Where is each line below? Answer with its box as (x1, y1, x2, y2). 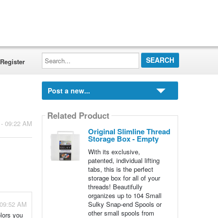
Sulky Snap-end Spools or (88, 200, 162, 209)
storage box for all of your (88, 173, 160, 182)
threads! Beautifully (88, 182, 143, 191)
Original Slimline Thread (88, 126, 170, 137)
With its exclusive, (88, 147, 140, 156)
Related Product (47, 109, 109, 122)
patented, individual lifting (88, 156, 160, 165)
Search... (41, 51, 67, 60)
